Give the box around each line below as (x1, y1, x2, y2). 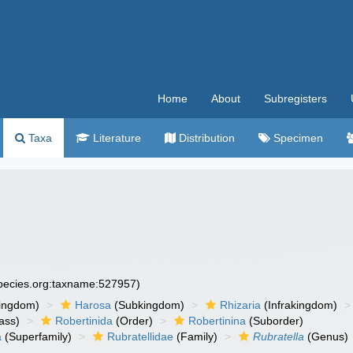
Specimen (270, 132, 323, 144)
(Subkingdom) (111, 299, 185, 311)
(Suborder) (246, 314, 304, 327)
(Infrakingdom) (261, 299, 338, 311)
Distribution (176, 132, 235, 144)
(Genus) (304, 330, 349, 343)
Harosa (75, 299, 112, 311)
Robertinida (55, 314, 113, 327)
